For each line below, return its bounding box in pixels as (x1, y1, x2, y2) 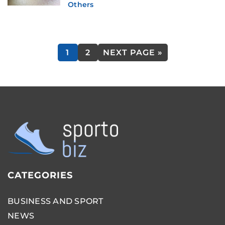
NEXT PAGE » (102, 47, 163, 57)
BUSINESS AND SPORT (8, 196, 103, 206)
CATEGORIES (8, 169, 73, 181)
